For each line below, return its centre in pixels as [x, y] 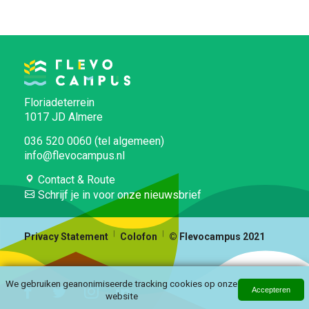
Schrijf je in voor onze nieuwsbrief [118, 195]
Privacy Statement [66, 237]
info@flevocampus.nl [74, 155]
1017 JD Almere [63, 117]
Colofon [139, 237]
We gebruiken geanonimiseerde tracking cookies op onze [121, 283]
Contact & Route [75, 179]
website [121, 296]
